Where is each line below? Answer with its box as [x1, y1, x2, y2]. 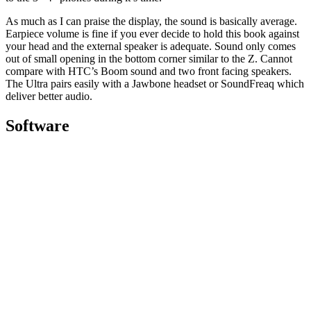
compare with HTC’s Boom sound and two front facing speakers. [6, 65, 292, 78]
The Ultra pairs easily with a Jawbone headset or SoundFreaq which [6, 78, 304, 90]
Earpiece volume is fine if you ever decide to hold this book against [6, 28, 299, 40]
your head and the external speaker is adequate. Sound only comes [6, 40, 296, 53]
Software [6, 116, 69, 135]
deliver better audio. [6, 90, 92, 103]
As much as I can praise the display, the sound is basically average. [6, 15, 297, 28]
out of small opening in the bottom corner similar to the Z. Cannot [6, 53, 292, 65]
